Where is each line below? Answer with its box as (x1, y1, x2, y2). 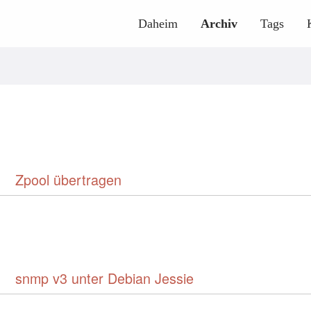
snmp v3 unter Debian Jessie (15, 268, 194, 288)
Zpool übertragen (15, 169, 121, 190)
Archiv (201, 17, 237, 31)
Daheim (138, 17, 178, 31)
